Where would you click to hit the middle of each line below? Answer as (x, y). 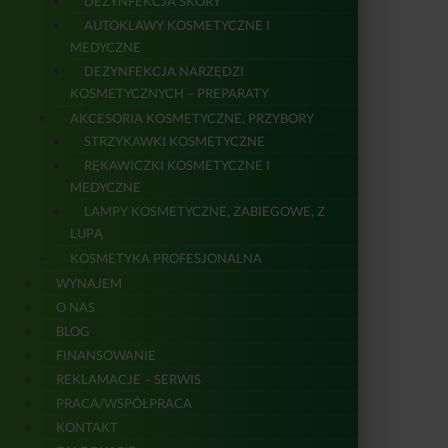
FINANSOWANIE (106, 354)
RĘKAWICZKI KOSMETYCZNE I (177, 164)
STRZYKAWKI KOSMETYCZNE (174, 140)
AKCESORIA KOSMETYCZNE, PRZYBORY (192, 117)
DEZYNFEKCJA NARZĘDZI (164, 70)
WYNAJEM (89, 282)
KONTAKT (87, 426)
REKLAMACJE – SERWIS (128, 378)
